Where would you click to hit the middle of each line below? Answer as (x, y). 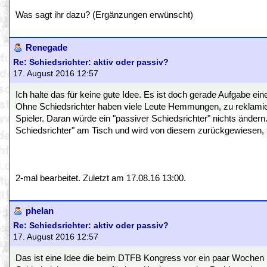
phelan (40, 211)
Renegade (46, 48)
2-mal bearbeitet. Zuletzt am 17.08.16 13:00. (101, 178)
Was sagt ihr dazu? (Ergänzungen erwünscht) (104, 15)
